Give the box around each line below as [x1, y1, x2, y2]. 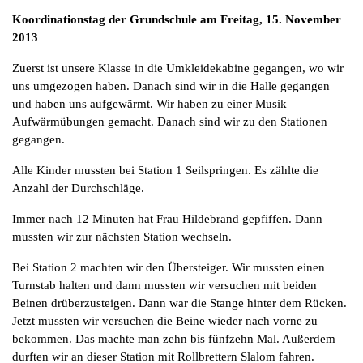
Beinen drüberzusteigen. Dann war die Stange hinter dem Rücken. [12, 296, 347, 310]
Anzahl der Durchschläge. [12, 181, 144, 194]
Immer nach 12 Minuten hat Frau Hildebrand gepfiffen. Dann [12, 211, 322, 225]
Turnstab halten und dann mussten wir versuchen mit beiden [12, 278, 317, 292]
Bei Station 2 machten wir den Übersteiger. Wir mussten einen [12, 260, 325, 274]
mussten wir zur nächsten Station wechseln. [12, 229, 232, 243]
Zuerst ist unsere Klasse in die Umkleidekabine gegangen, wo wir [12, 61, 344, 75]
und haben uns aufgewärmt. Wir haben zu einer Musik [12, 96, 287, 110]
